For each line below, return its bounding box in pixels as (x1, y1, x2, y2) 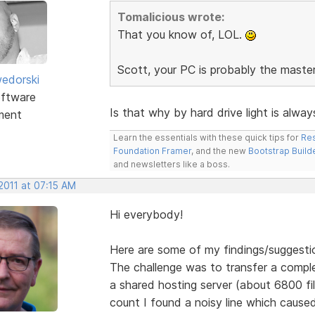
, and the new (191, 145, 248, 156)
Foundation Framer (112, 145, 191, 156)
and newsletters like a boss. (112, 158, 230, 169)
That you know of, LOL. (117, 27, 245, 41)
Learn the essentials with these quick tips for (112, 131, 301, 143)
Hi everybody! (109, 207, 183, 221)
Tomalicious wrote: (117, 9, 224, 24)
